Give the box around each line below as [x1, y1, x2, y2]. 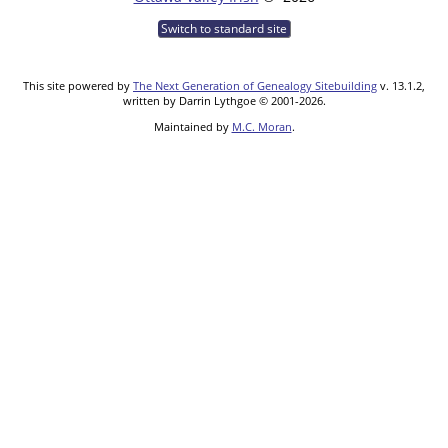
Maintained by [153, 119, 232, 135]
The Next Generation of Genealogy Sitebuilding [133, 78, 377, 94]
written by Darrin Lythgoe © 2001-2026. [122, 93, 326, 109]
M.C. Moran [231, 119, 292, 135]
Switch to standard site [157, 20, 290, 38]
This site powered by [23, 78, 133, 94]
